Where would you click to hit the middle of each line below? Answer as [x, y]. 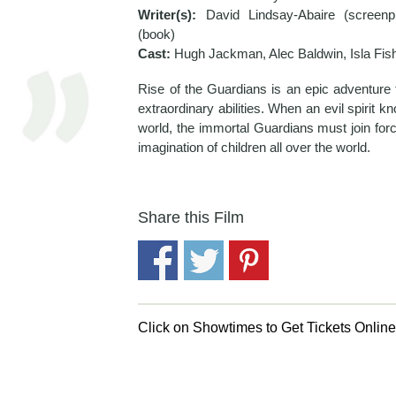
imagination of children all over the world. [255, 147]
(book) [157, 34]
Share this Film [191, 217]
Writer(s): [172, 14]
